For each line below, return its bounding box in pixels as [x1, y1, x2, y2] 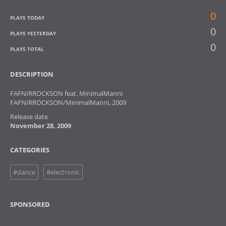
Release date [10, 112, 48, 121]
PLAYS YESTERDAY [10, 30, 56, 37]
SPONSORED [10, 200, 50, 209]
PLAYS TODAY [10, 14, 44, 21]
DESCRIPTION [10, 70, 53, 79]
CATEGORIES [10, 145, 49, 154]
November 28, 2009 [10, 121, 71, 130]
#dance [13, 167, 35, 177]
